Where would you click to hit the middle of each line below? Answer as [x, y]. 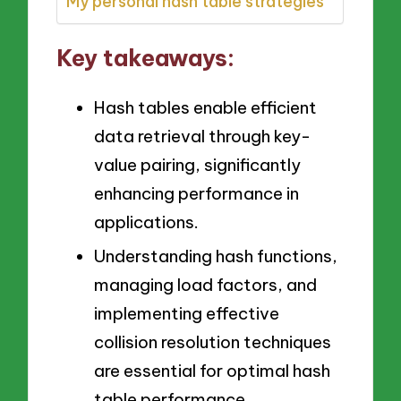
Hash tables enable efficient [205, 107]
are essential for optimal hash [212, 371]
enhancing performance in [196, 193]
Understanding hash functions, [216, 256]
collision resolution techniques [213, 342]
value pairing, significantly [197, 164]
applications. [146, 222]
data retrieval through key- [202, 136]
